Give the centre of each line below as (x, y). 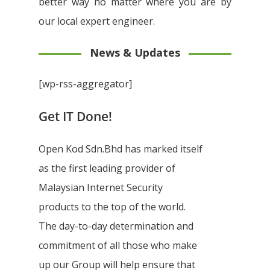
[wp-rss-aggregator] (86, 84)
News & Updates (135, 53)
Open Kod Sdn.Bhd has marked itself (121, 149)
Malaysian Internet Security (101, 188)
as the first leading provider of (107, 168)
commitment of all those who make (118, 246)
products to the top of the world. (112, 207)
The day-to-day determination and (116, 226)
